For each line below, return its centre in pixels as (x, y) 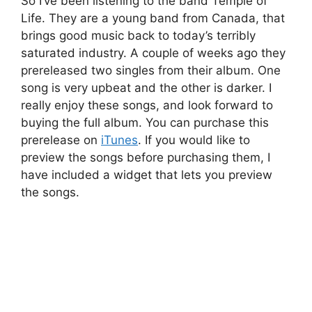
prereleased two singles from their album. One (151, 70)
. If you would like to (194, 140)
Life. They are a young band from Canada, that (153, 18)
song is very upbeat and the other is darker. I (146, 87)
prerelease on (61, 140)
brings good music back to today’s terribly (138, 35)
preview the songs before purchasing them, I (146, 157)
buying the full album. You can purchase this (145, 122)
